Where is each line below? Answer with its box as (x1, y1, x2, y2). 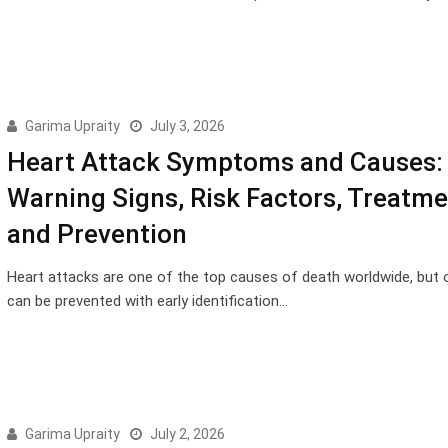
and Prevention (6, 218, 187, 249)
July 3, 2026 (149, 117, 225, 134)
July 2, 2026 (149, 425, 225, 442)
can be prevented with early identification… (6, 291, 288, 310)
